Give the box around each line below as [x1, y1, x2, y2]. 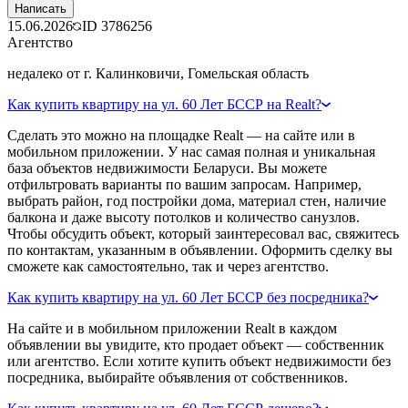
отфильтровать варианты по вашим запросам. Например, [7, 176, 362, 192]
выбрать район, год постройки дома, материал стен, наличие [7, 192, 386, 209]
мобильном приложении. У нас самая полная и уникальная [7, 143, 375, 159]
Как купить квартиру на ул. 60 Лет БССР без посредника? [7, 289, 369, 305]
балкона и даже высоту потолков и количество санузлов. [7, 209, 360, 225]
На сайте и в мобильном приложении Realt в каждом [7, 320, 337, 336]
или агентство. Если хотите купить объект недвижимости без [7, 352, 391, 369]
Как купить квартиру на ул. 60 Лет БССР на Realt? [7, 96, 321, 112]
